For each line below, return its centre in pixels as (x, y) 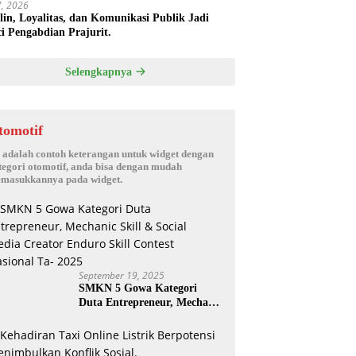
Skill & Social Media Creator (149, 317)
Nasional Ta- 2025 (122, 346)
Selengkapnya (100, 72)
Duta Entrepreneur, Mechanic (151, 303)
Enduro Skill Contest (130, 331)
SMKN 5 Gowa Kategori (138, 288)
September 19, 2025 (122, 276)
